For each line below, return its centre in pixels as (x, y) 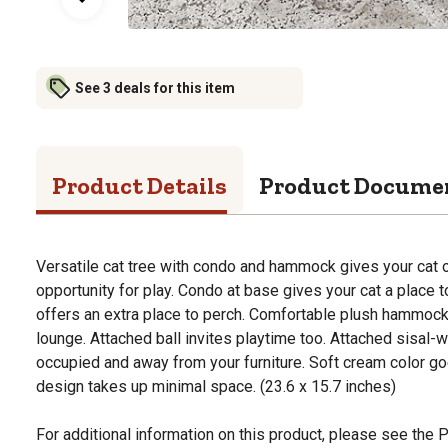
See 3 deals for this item (155, 87)
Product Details (139, 185)
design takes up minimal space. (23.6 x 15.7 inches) (216, 386)
